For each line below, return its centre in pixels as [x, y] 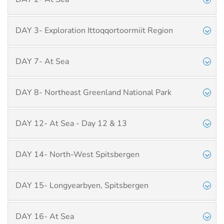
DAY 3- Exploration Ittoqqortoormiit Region [94, 30]
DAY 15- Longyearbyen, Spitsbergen [82, 185]
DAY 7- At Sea [42, 61]
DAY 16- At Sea [45, 216]
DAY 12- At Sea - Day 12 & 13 [71, 123]
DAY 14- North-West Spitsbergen [77, 154]
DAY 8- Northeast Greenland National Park [93, 92]
